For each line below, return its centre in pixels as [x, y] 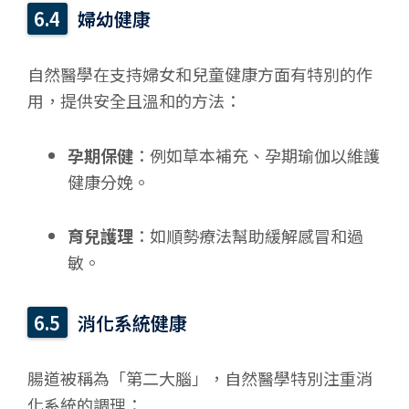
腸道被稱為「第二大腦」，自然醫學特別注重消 [200, 378]
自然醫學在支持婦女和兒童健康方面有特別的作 [200, 73]
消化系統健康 [133, 322]
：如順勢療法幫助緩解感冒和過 [248, 236]
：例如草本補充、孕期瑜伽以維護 [256, 156]
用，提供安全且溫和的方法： [134, 100]
